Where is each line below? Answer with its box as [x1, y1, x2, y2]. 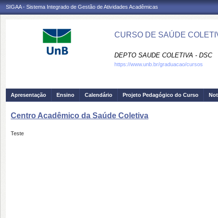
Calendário [85, 92, 112, 98]
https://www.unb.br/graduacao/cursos [114, 61, 203, 67]
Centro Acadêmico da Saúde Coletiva [11, 111, 148, 120]
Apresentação [11, 92, 46, 98]
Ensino [56, 92, 74, 98]
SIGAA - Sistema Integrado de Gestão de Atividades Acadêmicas [6, 4, 158, 10]
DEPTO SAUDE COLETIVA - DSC [114, 52, 212, 59]
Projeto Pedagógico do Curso [123, 92, 199, 98]
